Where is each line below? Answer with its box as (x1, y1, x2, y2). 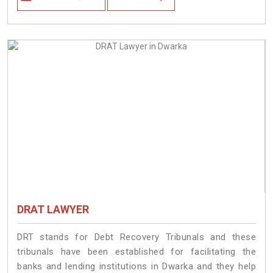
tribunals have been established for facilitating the (17, 246, 256, 258)
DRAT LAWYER (17, 203, 89, 216)
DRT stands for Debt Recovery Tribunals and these (17, 232, 256, 243)
